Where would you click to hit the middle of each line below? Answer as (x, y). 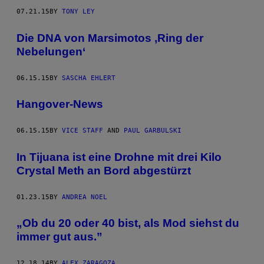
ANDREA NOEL (85, 197)
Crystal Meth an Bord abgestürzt (104, 170)
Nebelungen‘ (51, 51)
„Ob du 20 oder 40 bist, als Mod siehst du (128, 223)
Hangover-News (60, 104)
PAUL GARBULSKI (153, 131)
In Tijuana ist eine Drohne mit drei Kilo (119, 157)
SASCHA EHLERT (89, 78)
